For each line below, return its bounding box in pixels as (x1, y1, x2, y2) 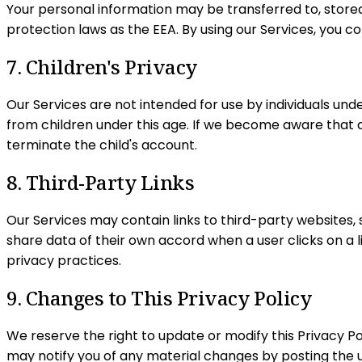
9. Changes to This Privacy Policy (6, 284, 312, 311)
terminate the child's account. (6, 136, 197, 154)
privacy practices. (6, 250, 121, 270)
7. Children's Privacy (6, 53, 197, 81)
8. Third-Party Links (6, 168, 195, 196)
